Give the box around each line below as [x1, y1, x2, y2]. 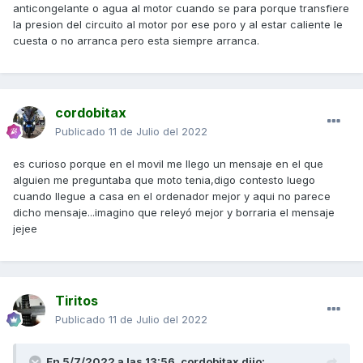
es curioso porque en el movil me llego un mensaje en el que [13, 157, 323, 171]
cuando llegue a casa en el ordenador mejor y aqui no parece [13, 190, 331, 203]
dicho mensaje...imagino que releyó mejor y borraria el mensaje [13, 206, 335, 220]
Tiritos [55, 293, 98, 310]
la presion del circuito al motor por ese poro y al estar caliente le [13, 18, 343, 32]
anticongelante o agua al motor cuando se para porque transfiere [13, 2, 349, 15]
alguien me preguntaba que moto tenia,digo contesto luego [13, 173, 315, 187]
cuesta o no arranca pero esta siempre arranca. [13, 34, 259, 48]
